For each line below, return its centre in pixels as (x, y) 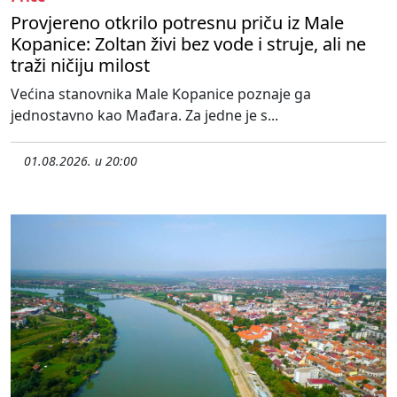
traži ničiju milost (80, 66)
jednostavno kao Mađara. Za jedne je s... (144, 116)
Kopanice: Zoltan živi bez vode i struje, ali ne (188, 44)
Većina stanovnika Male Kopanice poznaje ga (161, 94)
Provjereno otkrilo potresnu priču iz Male (177, 23)
